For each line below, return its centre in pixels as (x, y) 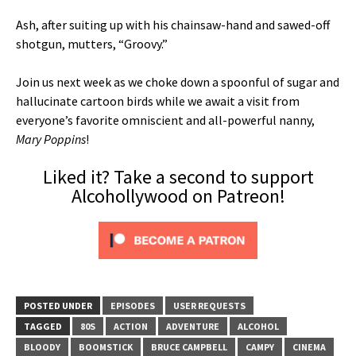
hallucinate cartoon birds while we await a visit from (158, 101)
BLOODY (42, 346)
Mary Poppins (51, 139)
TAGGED (43, 326)
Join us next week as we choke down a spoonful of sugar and (178, 81)
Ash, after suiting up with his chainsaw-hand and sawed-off (173, 24)
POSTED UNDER (58, 305)
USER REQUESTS (209, 305)
